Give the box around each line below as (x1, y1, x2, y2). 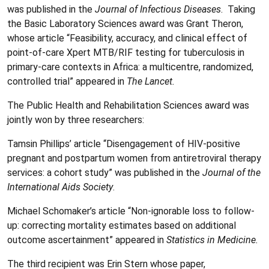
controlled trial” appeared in (7, 76, 127, 87)
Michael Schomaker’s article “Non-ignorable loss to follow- (7, 205, 255, 217)
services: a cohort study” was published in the (7, 167, 202, 178)
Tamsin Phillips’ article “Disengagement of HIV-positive (7, 138, 240, 150)
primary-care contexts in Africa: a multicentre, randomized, (7, 61, 253, 73)
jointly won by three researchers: (7, 114, 144, 125)
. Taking (221, 4, 255, 15)
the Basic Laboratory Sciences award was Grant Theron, (7, 18, 243, 29)
